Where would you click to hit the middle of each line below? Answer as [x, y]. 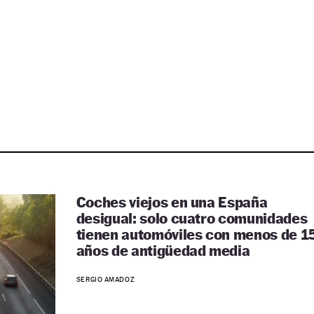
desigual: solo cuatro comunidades [192, 218]
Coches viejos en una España [172, 202]
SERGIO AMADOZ [105, 279]
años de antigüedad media [163, 251]
